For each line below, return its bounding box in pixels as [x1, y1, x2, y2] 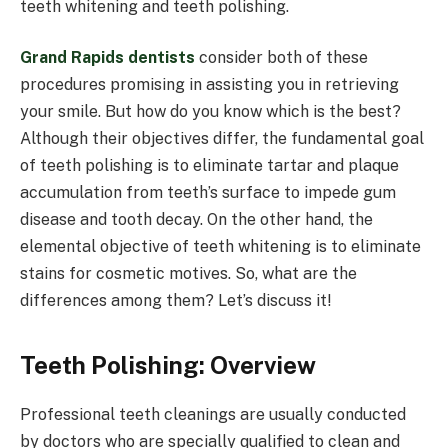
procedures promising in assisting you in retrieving [20, 75, 399, 95]
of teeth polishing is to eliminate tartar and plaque [20, 156, 399, 176]
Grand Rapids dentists [20, 48, 195, 68]
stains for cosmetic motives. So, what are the [20, 264, 357, 284]
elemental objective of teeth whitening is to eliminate [20, 237, 421, 257]
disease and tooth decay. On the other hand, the [20, 210, 373, 230]
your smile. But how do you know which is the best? [20, 102, 401, 122]
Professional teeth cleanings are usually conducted [20, 404, 406, 424]
